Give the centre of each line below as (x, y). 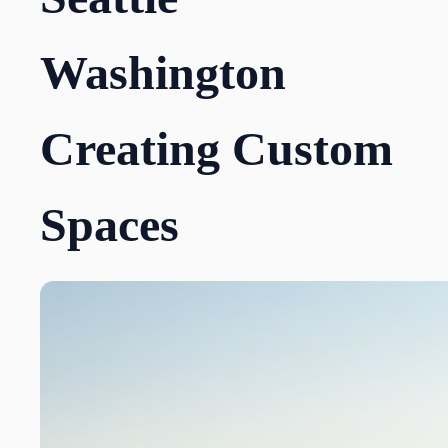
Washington (163, 73)
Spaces (109, 225)
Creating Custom (216, 149)
